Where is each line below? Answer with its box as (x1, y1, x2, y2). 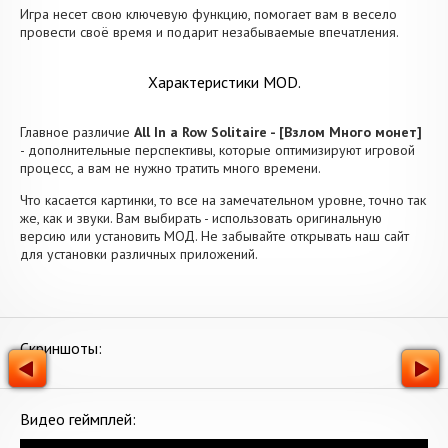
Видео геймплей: (20, 409, 136, 429)
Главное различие (20, 123, 134, 141)
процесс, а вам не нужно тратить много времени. (20, 159, 321, 177)
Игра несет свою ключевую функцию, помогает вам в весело (20, 5, 397, 23)
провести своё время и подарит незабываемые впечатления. (20, 23, 399, 41)
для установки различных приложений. (20, 245, 258, 263)
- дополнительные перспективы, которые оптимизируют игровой (20, 141, 415, 159)
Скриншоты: (20, 338, 102, 358)
